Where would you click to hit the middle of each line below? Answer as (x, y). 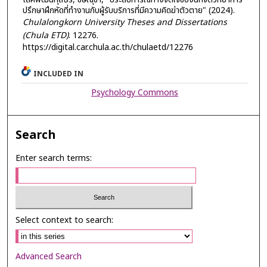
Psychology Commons (135, 93)
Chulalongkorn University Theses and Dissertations (125, 22)
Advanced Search (49, 256)
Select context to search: (65, 220)
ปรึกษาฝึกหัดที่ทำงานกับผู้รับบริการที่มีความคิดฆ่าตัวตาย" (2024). (128, 10)
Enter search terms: (54, 159)
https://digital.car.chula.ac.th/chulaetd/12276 (108, 47)
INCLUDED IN (59, 74)
